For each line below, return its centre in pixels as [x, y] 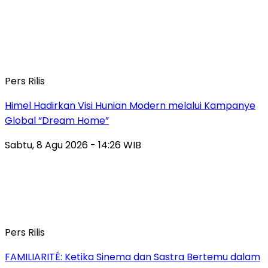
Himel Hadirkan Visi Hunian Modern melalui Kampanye [130, 105]
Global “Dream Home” [57, 120]
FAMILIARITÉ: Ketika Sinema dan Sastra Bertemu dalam [133, 257]
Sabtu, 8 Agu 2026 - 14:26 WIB [73, 145]
